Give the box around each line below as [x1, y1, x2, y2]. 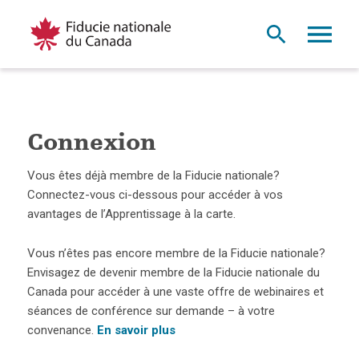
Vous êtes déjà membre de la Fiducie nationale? [26, 168, 280, 184]
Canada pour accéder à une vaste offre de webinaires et [26, 284, 324, 300]
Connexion [26, 132, 156, 157]
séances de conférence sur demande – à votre [26, 304, 275, 319]
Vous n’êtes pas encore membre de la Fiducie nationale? [26, 246, 325, 261]
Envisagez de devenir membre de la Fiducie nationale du [26, 265, 320, 280]
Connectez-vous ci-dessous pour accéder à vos [26, 188, 283, 203]
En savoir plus [96, 323, 175, 338]
